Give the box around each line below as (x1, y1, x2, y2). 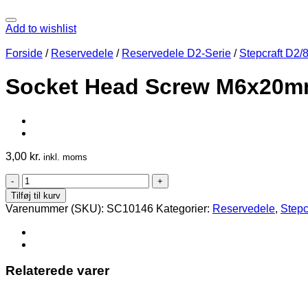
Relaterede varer (5, 263, 109, 278)
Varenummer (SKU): (5, 202, 107, 214)
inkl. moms (43, 151, 87, 162)
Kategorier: (156, 202, 212, 214)
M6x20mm (21, 210, 72, 222)
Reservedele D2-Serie (122, 47, 231, 59)
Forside (5, 47, 43, 59)
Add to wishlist (5, 22, 76, 34)
